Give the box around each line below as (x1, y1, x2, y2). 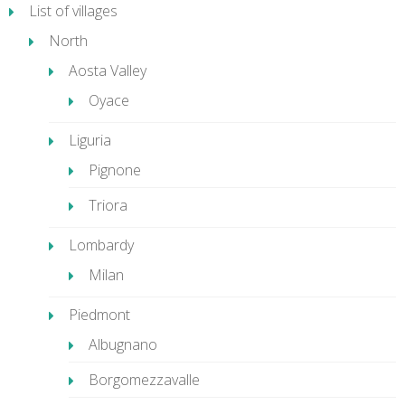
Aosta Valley (69, 61, 146, 80)
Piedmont (69, 305, 130, 325)
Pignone (89, 160, 141, 180)
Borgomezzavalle (89, 370, 200, 390)
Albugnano (89, 334, 157, 354)
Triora (89, 195, 127, 215)
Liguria (69, 130, 111, 150)
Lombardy (69, 235, 134, 255)
